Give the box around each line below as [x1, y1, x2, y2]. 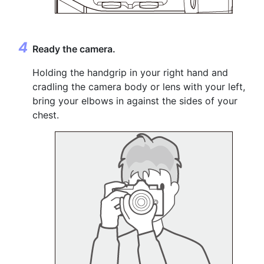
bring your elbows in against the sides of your [32, 95, 237, 107]
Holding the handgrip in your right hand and [32, 67, 228, 78]
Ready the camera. [32, 43, 115, 55]
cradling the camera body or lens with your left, [32, 81, 245, 93]
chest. [32, 109, 59, 121]
